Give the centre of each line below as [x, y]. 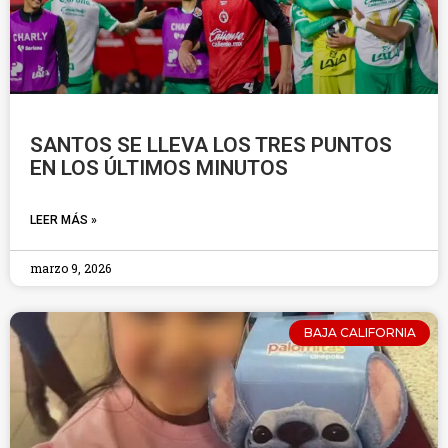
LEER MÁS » [63, 220]
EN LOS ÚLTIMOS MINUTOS [159, 168]
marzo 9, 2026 [70, 268]
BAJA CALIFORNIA [359, 333]
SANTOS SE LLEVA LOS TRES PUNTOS [211, 145]
